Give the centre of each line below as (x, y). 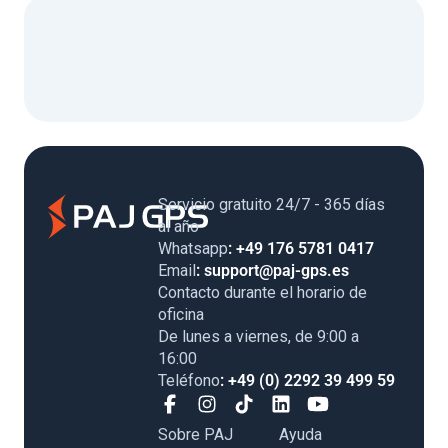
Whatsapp (193, 248)
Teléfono (189, 380)
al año (178, 226)
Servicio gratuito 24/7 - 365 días (271, 204)
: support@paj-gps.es (272, 270)
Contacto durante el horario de (262, 292)
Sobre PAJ (195, 434)
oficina (181, 314)
